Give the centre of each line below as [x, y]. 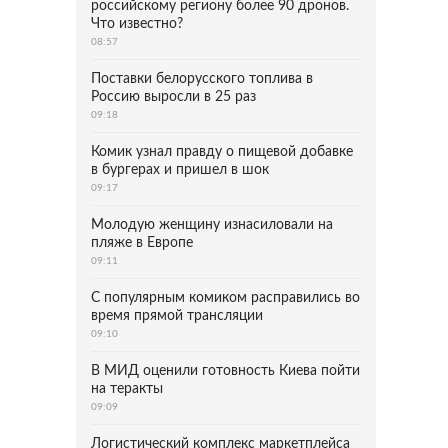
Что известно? [137, 24]
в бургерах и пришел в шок [180, 170]
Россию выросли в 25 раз [173, 97]
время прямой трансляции [177, 316]
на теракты [127, 389]
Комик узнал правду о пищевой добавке [222, 152]
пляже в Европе [142, 243]
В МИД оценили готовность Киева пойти [225, 371]
